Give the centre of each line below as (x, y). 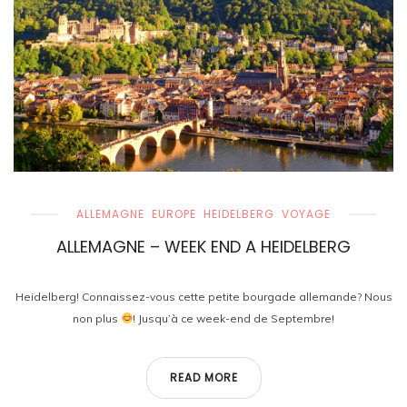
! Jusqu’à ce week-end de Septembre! (234, 318)
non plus (96, 318)
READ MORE (203, 377)
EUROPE (174, 214)
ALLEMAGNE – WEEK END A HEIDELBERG (203, 247)
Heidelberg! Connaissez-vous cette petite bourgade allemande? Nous (203, 297)
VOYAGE (306, 214)
